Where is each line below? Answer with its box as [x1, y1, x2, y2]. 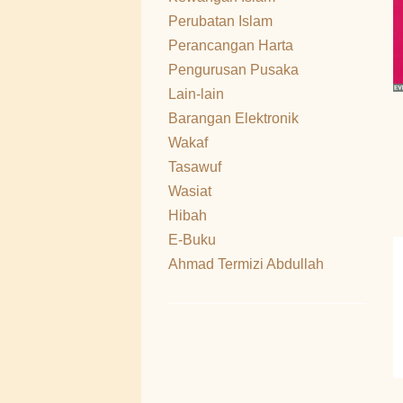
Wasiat [168, 184, 211, 199]
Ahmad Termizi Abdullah [168, 256, 324, 272]
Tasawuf [168, 159, 221, 175]
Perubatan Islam [168, 13, 273, 29]
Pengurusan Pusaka [168, 62, 299, 77]
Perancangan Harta [168, 38, 293, 53]
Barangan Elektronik [168, 111, 299, 126]
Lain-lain [168, 86, 224, 102]
